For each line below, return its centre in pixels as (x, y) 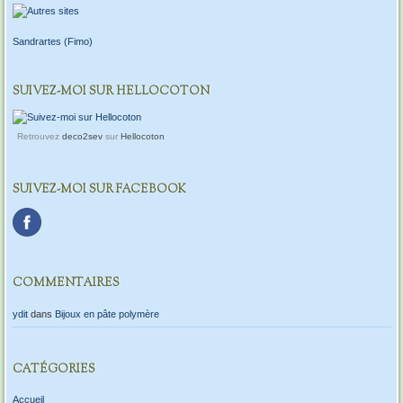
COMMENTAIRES (66, 284)
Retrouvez (39, 136)
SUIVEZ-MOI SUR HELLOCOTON (111, 91)
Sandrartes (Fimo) (52, 41)
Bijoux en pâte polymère (107, 313)
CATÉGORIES (54, 369)
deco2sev (82, 136)
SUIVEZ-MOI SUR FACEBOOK (99, 190)
